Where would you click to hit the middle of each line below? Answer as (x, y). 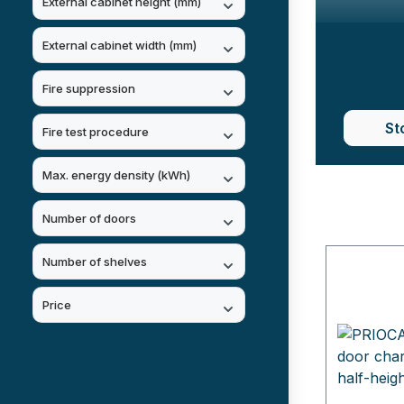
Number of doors (89, 218)
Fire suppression (89, 88)
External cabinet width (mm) (119, 45)
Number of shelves (95, 261)
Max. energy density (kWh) (116, 174)
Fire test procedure (96, 131)
